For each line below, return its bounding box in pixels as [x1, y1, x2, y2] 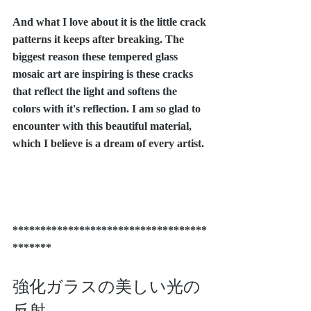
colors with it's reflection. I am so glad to [12, 102, 203, 115]
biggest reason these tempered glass [12, 50, 180, 62]
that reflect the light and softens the [12, 85, 180, 97]
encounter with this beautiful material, [12, 119, 194, 132]
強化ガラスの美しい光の [12, 274, 201, 296]
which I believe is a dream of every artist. [12, 137, 204, 149]
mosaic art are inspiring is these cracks [12, 67, 196, 80]
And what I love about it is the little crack [12, 15, 209, 28]
